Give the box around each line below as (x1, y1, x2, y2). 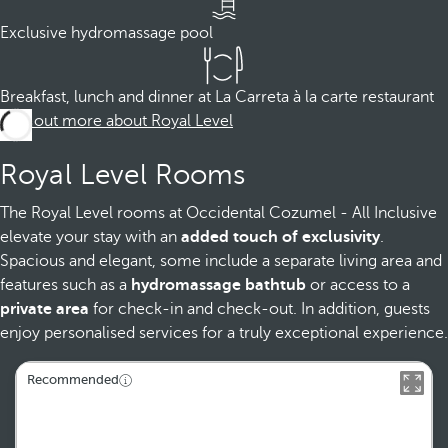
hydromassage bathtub (131, 276, 306, 294)
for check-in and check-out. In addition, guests (89, 300, 430, 318)
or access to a (306, 276, 410, 294)
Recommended (27, 372, 119, 387)
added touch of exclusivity (181, 228, 380, 246)
